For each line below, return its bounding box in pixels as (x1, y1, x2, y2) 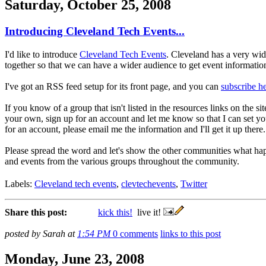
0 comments (113, 229, 158, 239)
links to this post (160, 229, 221, 239)
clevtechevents (121, 179, 176, 189)
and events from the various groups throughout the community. (5, 156, 239, 167)
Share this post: (5, 207, 67, 218)
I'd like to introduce (5, 49, 80, 60)
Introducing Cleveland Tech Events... (5, 25, 185, 38)
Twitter (180, 179, 207, 189)
